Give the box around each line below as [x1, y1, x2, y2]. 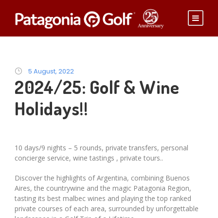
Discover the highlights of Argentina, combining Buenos [15, 173, 190, 183]
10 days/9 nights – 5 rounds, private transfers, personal [15, 143, 188, 153]
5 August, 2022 [28, 67, 74, 76]
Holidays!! [15, 97, 88, 120]
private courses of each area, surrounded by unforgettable [15, 204, 199, 214]
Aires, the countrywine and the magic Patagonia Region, [15, 183, 191, 193]
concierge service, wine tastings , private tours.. [15, 153, 163, 163]
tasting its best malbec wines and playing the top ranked [15, 194, 191, 203]
